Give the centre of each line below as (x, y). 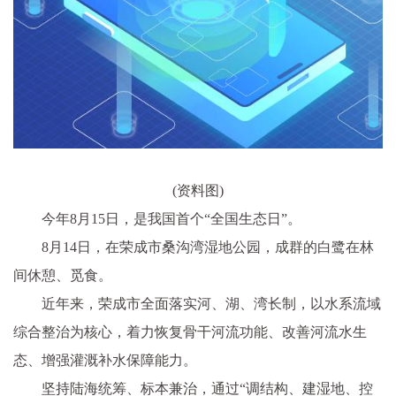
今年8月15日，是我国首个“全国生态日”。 (171, 218)
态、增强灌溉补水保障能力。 (105, 360)
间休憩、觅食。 (63, 275)
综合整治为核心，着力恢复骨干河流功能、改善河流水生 (190, 331)
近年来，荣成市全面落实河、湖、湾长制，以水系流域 (211, 303)
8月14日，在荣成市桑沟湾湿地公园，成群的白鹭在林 (208, 247)
